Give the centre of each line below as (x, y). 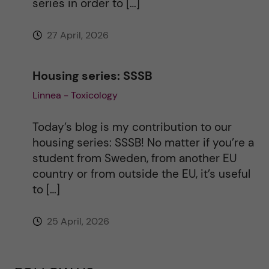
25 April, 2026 (77, 221)
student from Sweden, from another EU (134, 158)
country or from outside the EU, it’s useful (141, 174)
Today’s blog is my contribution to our (132, 127)
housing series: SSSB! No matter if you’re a (143, 142)
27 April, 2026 (76, 35)
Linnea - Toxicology (75, 95)
